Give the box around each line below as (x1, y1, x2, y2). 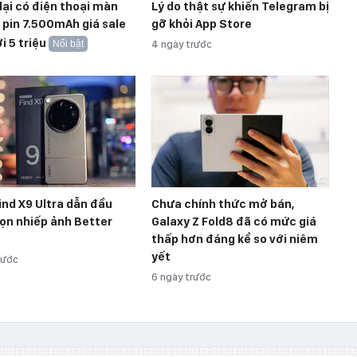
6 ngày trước (151, 270, 211, 283)
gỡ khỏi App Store (151, 16, 252, 31)
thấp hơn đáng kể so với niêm (151, 231, 318, 246)
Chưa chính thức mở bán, (151, 196, 294, 211)
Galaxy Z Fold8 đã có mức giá (151, 214, 316, 229)
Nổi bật (53, 37, 84, 49)
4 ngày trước (151, 37, 212, 50)
